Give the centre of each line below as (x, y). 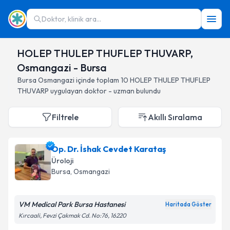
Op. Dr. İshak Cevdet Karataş (109, 149)
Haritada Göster (188, 204)
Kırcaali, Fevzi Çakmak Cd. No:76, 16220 (72, 215)
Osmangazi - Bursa (62, 68)
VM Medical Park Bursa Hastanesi (72, 204)
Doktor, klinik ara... (71, 19)
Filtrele (65, 117)
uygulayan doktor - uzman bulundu (105, 91)
